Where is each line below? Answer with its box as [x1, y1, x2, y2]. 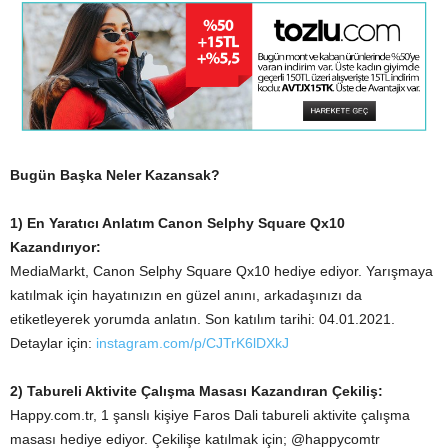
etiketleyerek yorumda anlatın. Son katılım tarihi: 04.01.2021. [10, 310, 395, 327]
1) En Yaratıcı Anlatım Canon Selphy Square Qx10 [10, 214, 345, 231]
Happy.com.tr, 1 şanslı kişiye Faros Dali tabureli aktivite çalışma [10, 406, 410, 423]
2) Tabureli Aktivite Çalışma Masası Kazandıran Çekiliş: [10, 382, 383, 399]
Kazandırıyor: [10, 238, 101, 255]
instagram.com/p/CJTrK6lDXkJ [96, 334, 289, 351]
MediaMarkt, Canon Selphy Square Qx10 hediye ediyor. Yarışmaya [10, 262, 433, 279]
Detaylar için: [10, 334, 96, 351]
